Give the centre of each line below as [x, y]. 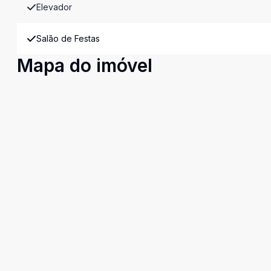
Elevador [54, 7]
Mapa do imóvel [85, 65]
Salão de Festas [68, 38]
